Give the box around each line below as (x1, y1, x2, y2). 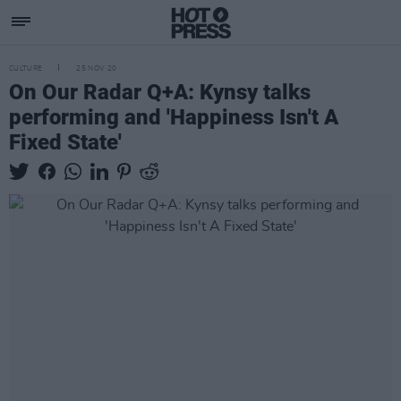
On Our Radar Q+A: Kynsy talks (9, 80, 311, 105)
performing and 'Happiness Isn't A (9, 105, 338, 130)
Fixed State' (9, 130, 122, 155)
